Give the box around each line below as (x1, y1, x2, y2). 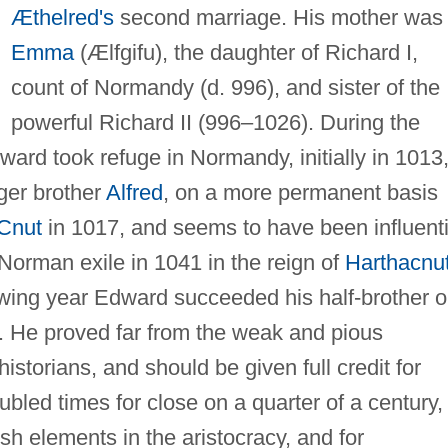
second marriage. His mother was (113, 4, 443, 30)
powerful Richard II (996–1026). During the (10, 109, 420, 135)
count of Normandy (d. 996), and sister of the (10, 74, 440, 100)
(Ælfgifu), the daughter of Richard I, (73, 39, 418, 65)
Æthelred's (10, 4, 114, 30)
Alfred (105, 179, 163, 205)
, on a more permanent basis (162, 179, 438, 205)
